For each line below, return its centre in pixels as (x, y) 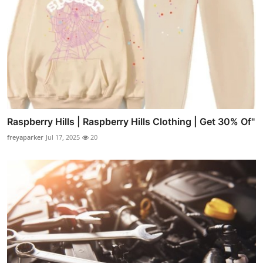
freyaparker (25, 137)
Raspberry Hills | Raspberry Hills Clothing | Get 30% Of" (131, 121)
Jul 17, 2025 (63, 137)
